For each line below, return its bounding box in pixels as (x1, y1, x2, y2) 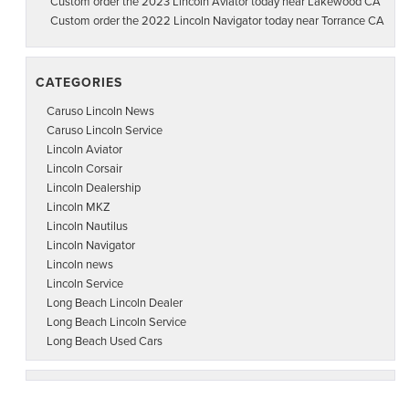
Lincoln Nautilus (47, 217, 128, 235)
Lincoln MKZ (47, 198, 110, 215)
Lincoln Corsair (47, 160, 122, 177)
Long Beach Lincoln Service (47, 313, 186, 330)
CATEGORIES (36, 73, 122, 92)
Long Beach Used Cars (47, 332, 163, 350)
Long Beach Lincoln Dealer (47, 294, 183, 311)
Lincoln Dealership (47, 179, 141, 196)
